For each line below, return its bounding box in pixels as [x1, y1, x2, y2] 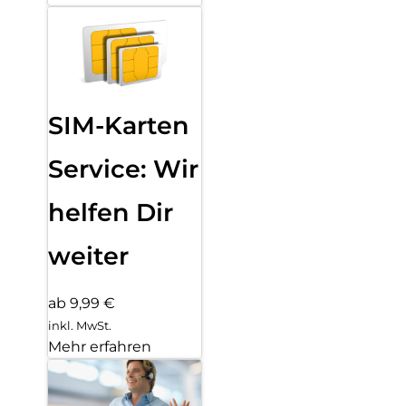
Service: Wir [48, 154, 198, 185]
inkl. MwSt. [48, 318, 111, 333]
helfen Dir [48, 198, 173, 228]
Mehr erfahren [48, 338, 151, 356]
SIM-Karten [48, 111, 189, 141]
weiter [48, 241, 129, 272]
